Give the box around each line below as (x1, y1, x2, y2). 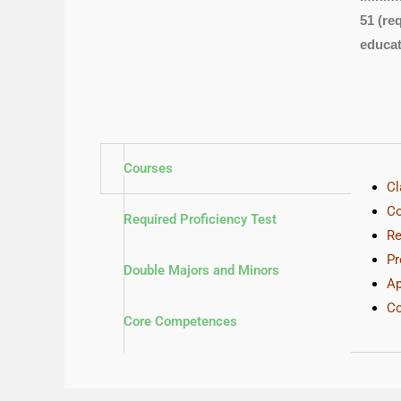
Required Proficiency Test (124, 210, 277, 227)
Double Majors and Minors (124, 261, 279, 278)
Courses (124, 159, 173, 176)
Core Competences (124, 312, 237, 329)
